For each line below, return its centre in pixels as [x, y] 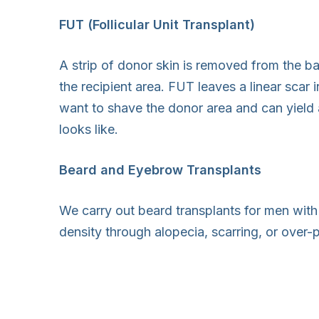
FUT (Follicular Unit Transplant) [157, 24]
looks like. [89, 129]
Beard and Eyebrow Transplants [160, 169]
